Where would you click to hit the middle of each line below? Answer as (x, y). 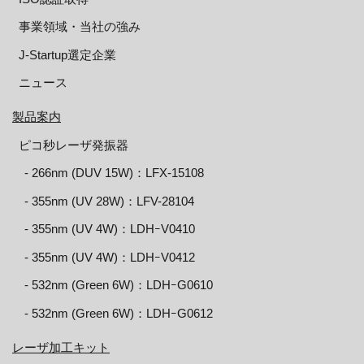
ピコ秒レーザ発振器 (73, 145)
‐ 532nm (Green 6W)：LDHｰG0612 (119, 313)
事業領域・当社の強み (79, 26)
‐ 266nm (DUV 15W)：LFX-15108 (114, 173)
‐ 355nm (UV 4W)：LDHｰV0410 (110, 229)
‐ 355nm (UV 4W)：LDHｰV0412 (110, 257)
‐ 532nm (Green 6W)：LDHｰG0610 (119, 285)
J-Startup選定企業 (67, 54)
